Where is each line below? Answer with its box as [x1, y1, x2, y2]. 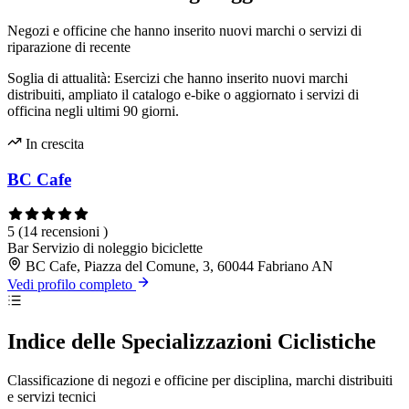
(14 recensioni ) [18, 223, 108, 239]
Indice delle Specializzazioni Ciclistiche [7, 329, 376, 353]
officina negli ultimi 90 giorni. [7, 103, 179, 120]
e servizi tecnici [7, 388, 96, 404]
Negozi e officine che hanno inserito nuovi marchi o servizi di [7, 23, 362, 39]
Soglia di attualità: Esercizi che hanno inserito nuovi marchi [7, 70, 348, 87]
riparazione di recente [7, 39, 131, 56]
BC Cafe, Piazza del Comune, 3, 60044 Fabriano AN [26, 257, 333, 274]
